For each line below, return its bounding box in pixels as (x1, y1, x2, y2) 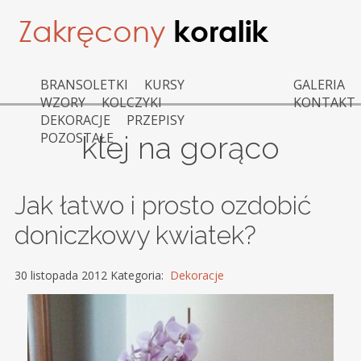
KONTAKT (293, 93, 355, 111)
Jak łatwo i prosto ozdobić (14, 190, 311, 221)
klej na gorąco (81, 129, 280, 166)
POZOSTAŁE (40, 129, 114, 147)
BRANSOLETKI (40, 76, 128, 93)
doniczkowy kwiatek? (14, 220, 256, 251)
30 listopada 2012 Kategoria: (14, 267, 170, 283)
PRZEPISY (127, 111, 185, 129)
